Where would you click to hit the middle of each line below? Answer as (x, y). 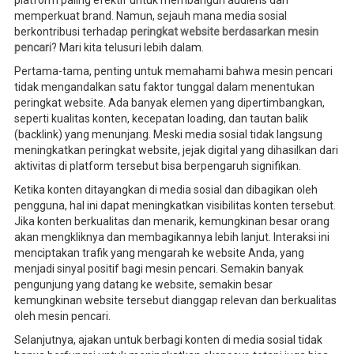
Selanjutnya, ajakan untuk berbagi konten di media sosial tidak (168, 339)
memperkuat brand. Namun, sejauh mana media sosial (150, 15)
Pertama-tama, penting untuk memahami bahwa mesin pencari (173, 71)
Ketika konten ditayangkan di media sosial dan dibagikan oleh (166, 189)
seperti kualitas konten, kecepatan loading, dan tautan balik (161, 118)
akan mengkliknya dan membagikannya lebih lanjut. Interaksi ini (171, 237)
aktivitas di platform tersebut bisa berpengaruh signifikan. (157, 166)
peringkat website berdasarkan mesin (224, 31)
